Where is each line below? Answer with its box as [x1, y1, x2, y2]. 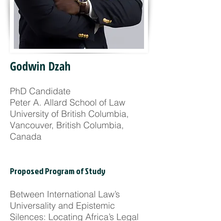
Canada [10, 131, 41, 142]
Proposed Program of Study [10, 165, 106, 177]
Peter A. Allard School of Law [10, 97, 125, 108]
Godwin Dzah [10, 58, 71, 74]
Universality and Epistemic [10, 200, 115, 211]
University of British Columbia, [10, 108, 129, 119]
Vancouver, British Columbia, [10, 119, 124, 131]
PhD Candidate [10, 85, 71, 97]
